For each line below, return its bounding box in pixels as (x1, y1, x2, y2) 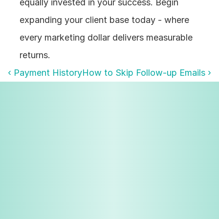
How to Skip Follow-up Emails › (82, 67, 211, 78)
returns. (20, 50, 51, 61)
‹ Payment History (8, 67, 82, 78)
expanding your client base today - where (20, 15, 190, 25)
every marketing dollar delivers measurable (20, 32, 193, 43)
